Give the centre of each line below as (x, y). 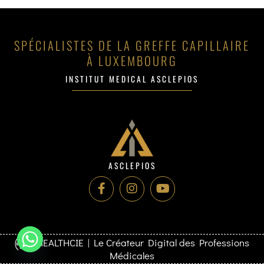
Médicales (132, 255)
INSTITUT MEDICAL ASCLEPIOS (132, 79)
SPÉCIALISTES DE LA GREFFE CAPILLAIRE (132, 45)
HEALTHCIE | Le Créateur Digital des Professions (141, 242)
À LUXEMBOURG (132, 61)
